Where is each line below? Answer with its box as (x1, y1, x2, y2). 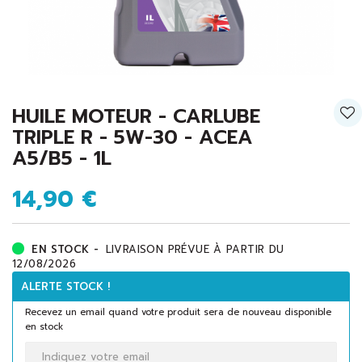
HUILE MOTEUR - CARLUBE (12, 102, 260, 132)
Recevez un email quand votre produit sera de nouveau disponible (25, 305, 331, 320)
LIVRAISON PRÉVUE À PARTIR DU (105, 242, 284, 258)
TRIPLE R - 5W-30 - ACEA (12, 123, 253, 153)
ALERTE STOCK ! (21, 279, 110, 295)
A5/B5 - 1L (12, 144, 112, 174)
